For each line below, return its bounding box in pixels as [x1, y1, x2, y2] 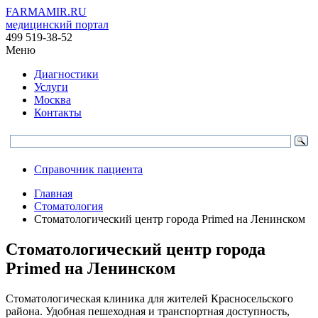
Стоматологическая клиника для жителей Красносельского [6, 292, 293, 305]
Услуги [34, 81, 68, 93]
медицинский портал [6, 18, 109, 31]
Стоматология [34, 200, 103, 212]
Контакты [34, 106, 82, 119]
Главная [34, 187, 72, 199]
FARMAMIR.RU [6, 6, 87, 18]
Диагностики [34, 68, 99, 80]
